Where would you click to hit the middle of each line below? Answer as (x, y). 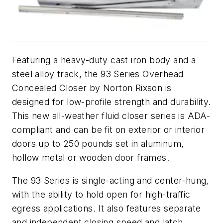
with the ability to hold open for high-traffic (101, 194)
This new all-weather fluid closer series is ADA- (111, 116)
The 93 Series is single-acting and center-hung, (111, 180)
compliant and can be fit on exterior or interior (109, 130)
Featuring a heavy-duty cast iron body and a (104, 60)
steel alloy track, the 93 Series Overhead (98, 74)
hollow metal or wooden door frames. (91, 158)
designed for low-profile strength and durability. (111, 102)
